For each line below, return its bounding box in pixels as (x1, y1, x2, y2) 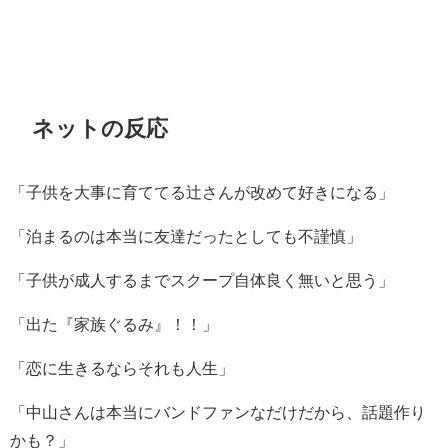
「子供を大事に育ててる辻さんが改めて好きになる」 (10, 184, 394, 201)
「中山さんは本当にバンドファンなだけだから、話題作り (10, 404, 426, 421)
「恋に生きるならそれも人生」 (10, 360, 234, 377)
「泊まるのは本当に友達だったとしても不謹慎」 (10, 228, 362, 245)
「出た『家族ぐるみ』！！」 (10, 316, 218, 333)
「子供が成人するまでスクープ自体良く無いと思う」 (10, 272, 394, 289)
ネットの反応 (32, 116, 169, 139)
